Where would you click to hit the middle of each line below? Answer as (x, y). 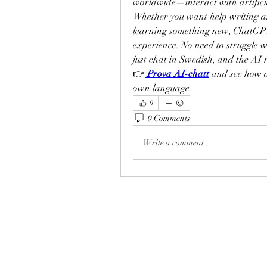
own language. (162, 88)
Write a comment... (177, 142)
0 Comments (169, 118)
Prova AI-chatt (178, 74)
